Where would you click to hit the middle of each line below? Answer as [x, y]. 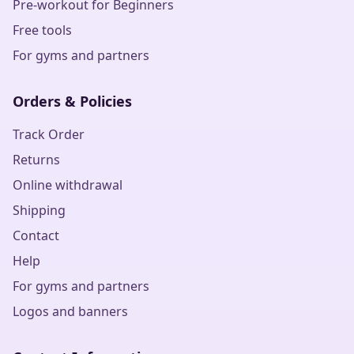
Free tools [42, 30]
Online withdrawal [68, 185]
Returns [36, 160]
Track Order [49, 134]
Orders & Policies [72, 101]
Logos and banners [70, 311]
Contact [36, 235]
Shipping [39, 210]
